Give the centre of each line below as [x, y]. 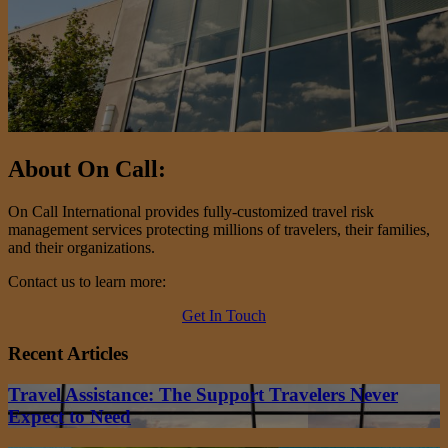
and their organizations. [81, 247]
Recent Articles [68, 354]
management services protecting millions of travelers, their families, [219, 229]
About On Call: [87, 168]
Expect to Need [69, 417]
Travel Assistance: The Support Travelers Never [203, 395]
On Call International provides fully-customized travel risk [191, 211]
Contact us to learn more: [87, 281]
